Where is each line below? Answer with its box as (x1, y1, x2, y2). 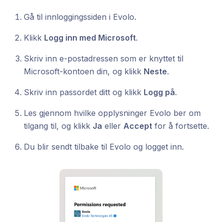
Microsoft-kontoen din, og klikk (24, 66, 144, 76)
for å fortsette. (152, 121, 209, 131)
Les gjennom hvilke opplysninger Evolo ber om (24, 108, 201, 118)
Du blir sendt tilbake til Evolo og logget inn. (24, 142, 184, 152)
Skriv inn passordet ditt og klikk (24, 87, 144, 97)
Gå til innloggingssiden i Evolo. (24, 12, 136, 22)
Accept (123, 121, 152, 131)
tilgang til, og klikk (24, 121, 93, 131)
